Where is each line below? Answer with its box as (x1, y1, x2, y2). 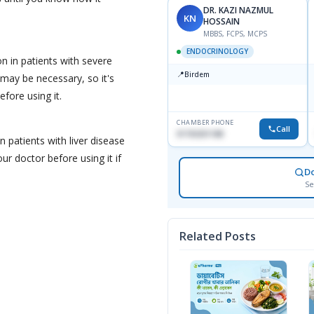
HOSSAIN (203, 15, 240, 28)
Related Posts (179, 228, 256, 245)
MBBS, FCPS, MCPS (203, 29, 267, 39)
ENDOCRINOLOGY (186, 46, 248, 57)
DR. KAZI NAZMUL (203, 4, 273, 17)
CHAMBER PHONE (177, 118, 234, 128)
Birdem (184, 69, 210, 80)
